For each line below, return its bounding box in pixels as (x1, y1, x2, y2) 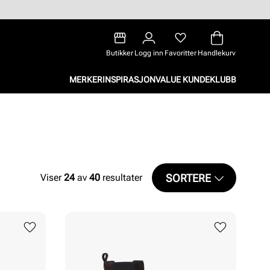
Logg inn (134, 49, 163, 57)
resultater (100, 172, 142, 183)
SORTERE (166, 171, 211, 184)
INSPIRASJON (102, 74, 155, 84)
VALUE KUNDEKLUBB (155, 74, 236, 84)
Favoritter (165, 49, 196, 57)
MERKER (69, 74, 102, 84)
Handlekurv (198, 49, 236, 57)
